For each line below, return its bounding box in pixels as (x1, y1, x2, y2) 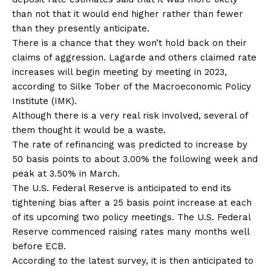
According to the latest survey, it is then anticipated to (12, 255, 253, 266)
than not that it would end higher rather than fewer (12, 8, 243, 19)
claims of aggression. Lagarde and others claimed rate (12, 52, 256, 63)
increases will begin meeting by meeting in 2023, (12, 67, 227, 77)
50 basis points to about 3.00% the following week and (12, 154, 258, 165)
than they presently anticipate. (12, 23, 149, 34)
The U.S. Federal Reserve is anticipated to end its (12, 183, 231, 194)
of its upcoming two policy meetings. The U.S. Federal (12, 212, 250, 223)
